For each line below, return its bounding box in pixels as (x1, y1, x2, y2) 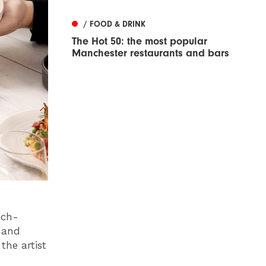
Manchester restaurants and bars (72, 47, 229, 60)
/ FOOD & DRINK (84, 19, 145, 30)
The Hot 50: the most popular (72, 35, 207, 48)
